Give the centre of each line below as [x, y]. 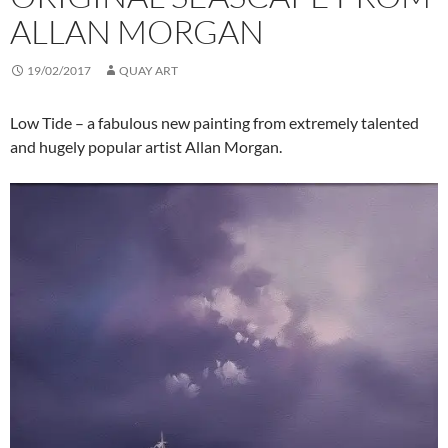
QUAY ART [148, 70]
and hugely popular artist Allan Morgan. [146, 146]
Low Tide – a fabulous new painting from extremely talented [214, 122]
